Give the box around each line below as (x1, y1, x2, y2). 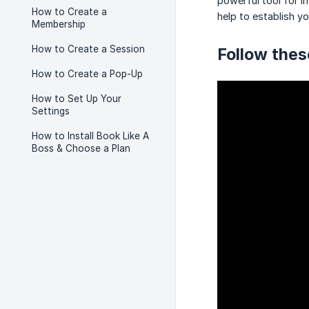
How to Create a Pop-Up (32, 68, 143, 79)
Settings (32, 106, 70, 117)
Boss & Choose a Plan (32, 143, 130, 154)
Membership (32, 19, 86, 30)
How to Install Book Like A (32, 130, 149, 141)
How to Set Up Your (32, 93, 121, 104)
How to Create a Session (32, 43, 145, 54)
